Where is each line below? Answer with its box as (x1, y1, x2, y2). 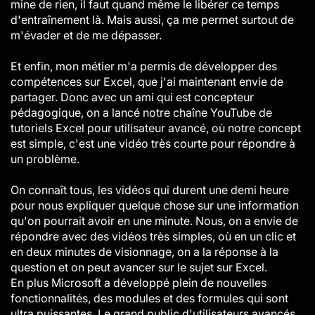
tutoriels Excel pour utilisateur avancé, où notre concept (11, 121, 301, 135)
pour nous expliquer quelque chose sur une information (11, 198, 299, 212)
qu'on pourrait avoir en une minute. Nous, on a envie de (11, 214, 298, 228)
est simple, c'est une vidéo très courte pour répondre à (11, 136, 295, 150)
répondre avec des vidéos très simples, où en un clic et (11, 229, 296, 243)
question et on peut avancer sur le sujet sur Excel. (11, 260, 267, 274)
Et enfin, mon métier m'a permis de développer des (11, 59, 277, 73)
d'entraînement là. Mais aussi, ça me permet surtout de (11, 13, 294, 27)
